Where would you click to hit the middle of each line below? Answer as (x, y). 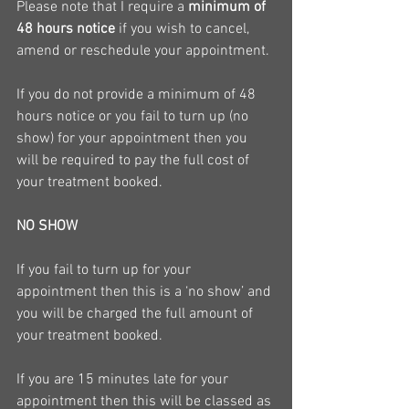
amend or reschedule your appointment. (143, 51)
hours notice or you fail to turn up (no (134, 117)
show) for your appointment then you (134, 139)
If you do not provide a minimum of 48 (138, 95)
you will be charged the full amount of (136, 314)
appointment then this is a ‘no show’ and (146, 292)
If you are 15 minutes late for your (124, 380)
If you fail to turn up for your (105, 270)
